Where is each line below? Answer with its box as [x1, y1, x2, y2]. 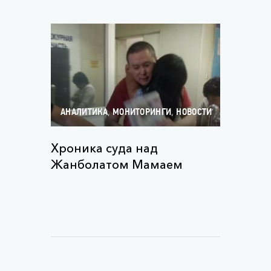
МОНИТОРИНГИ [112, 108, 172, 117]
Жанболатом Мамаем [51, 157, 183, 172]
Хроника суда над [51, 141, 158, 155]
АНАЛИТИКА [60, 108, 108, 117]
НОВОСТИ [176, 108, 212, 117]
